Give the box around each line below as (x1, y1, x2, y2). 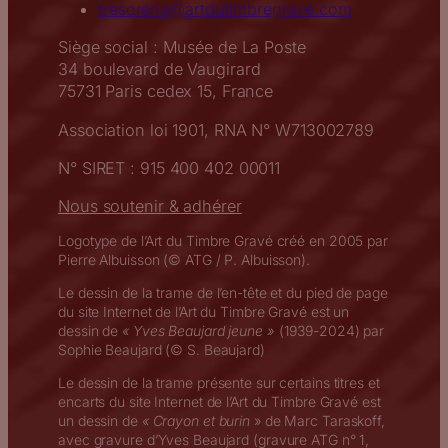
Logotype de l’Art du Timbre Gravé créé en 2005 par (58, 232, 388, 250)
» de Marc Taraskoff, (250, 412, 385, 430)
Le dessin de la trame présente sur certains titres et (58, 374, 380, 392)
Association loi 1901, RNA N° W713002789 (58, 119, 375, 140)
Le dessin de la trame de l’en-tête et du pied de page (58, 284, 388, 302)
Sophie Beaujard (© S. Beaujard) (58, 341, 265, 359)
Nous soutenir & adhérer (58, 196, 242, 217)
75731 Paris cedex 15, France (58, 81, 274, 102)
